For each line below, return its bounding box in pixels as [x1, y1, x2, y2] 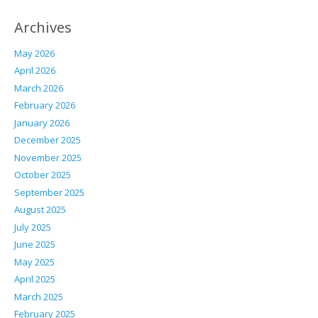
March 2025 [13, 290, 63, 303]
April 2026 [13, 64, 55, 77]
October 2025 [13, 168, 71, 182]
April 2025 [13, 273, 55, 286]
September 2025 [13, 185, 84, 199]
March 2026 [13, 81, 63, 94]
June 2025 [13, 238, 55, 251]
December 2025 [13, 133, 81, 147]
